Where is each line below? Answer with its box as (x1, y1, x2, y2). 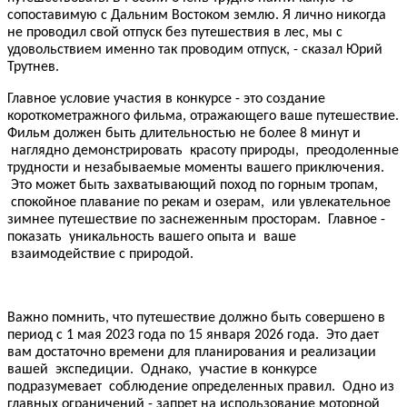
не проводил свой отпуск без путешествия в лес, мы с (7, 25, 342, 40)
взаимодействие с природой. (7, 246, 194, 262)
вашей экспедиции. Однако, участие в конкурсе (7, 362, 317, 377)
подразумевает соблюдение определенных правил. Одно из (7, 379, 394, 394)
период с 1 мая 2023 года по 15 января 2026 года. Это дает (7, 327, 379, 342)
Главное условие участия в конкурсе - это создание (7, 91, 325, 106)
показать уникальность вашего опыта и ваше (7, 229, 296, 244)
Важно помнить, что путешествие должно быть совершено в (7, 310, 385, 325)
